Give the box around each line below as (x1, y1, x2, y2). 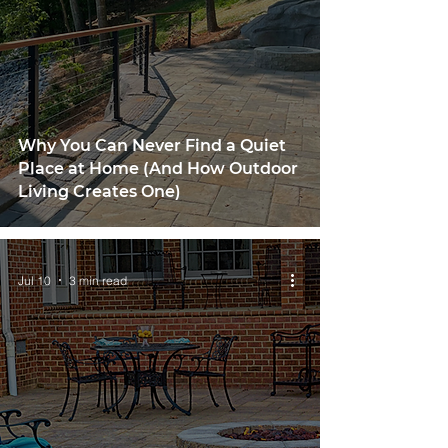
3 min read (69, 272, 127, 288)
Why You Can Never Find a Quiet (18, 136, 286, 155)
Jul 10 (18, 272, 51, 288)
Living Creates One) (18, 182, 181, 201)
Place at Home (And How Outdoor (18, 159, 298, 178)
